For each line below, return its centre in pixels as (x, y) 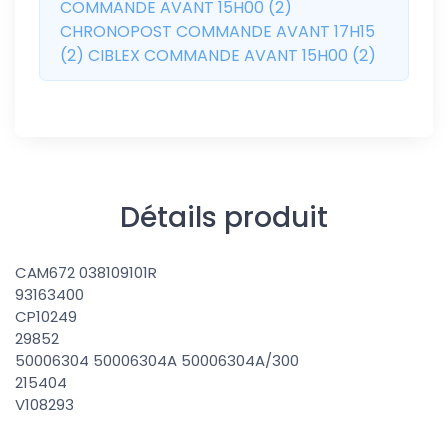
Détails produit (224, 218)
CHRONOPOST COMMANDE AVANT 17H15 (217, 32)
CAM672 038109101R (88, 273)
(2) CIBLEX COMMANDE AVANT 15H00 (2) (218, 56)
